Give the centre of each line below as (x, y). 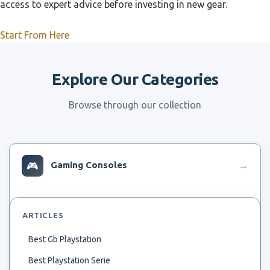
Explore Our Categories (135, 79)
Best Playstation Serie (69, 260)
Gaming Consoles (89, 165)
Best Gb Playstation (65, 239)
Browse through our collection (135, 105)
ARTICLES (43, 215)
